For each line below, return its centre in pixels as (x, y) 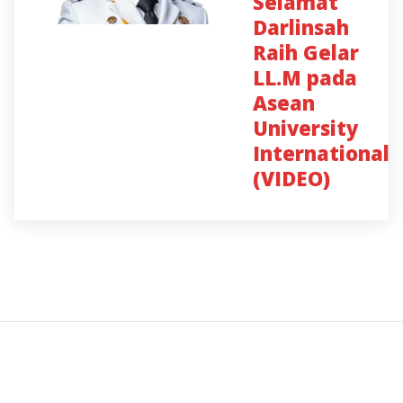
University (305, 128)
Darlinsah (301, 27)
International (321, 153)
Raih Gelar (306, 52)
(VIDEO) (291, 178)
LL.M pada (305, 77)
